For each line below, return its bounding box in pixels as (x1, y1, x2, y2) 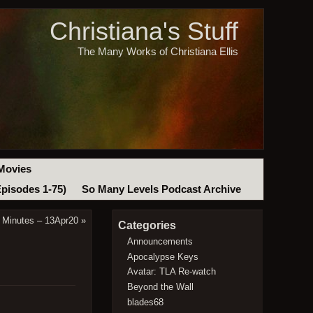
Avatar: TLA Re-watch (127, 266, 217, 277)
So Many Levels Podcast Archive (81, 184, 241, 196)
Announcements (127, 235, 194, 247)
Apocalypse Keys (127, 251, 199, 262)
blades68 (127, 296, 164, 307)
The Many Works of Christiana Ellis (77, 45, 238, 57)
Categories (117, 219, 176, 232)
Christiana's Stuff (49, 17, 238, 46)
